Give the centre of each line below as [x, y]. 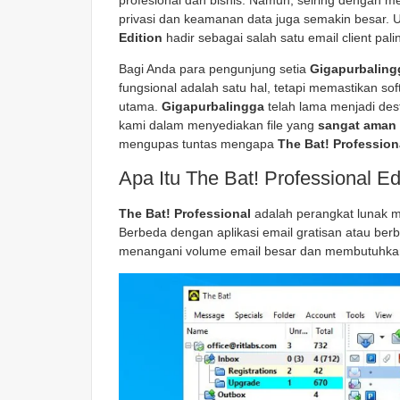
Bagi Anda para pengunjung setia [214, 69]
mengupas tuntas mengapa [198, 144]
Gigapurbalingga [213, 107]
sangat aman [357, 125]
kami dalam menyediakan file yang [218, 125]
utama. [140, 107]
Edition [141, 37]
